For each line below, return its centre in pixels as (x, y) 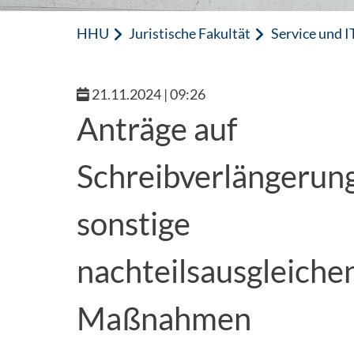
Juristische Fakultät (190, 33)
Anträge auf (157, 129)
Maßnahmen (164, 318)
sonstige (134, 224)
